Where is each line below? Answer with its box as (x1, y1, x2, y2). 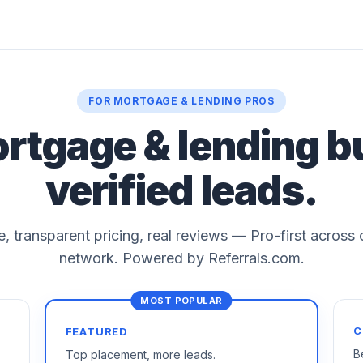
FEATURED (65, 325, 128, 338)
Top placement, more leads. (65, 348, 216, 361)
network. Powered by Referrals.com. (58, 250, 305, 267)
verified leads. (45, 166, 318, 215)
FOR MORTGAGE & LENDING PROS (88, 95, 275, 107)
